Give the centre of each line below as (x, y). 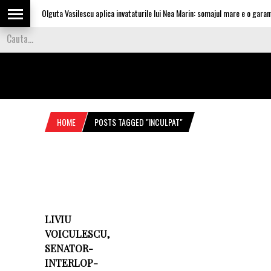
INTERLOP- (71, 263)
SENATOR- (69, 248)
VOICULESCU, (77, 234)
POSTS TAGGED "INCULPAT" (139, 122)
